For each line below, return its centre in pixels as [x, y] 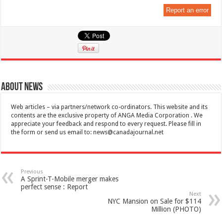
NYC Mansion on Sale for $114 [154, 201]
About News [22, 87]
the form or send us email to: [52, 132]
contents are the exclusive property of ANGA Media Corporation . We [107, 115]
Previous [32, 171]
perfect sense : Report [55, 187]
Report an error [187, 10]
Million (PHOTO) [176, 209]
